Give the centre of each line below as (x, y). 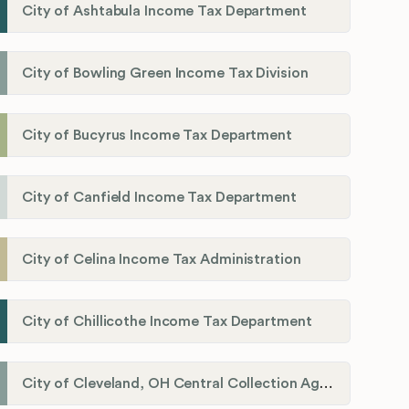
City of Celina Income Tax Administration (162, 260)
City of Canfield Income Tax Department (159, 198)
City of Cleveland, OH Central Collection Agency (326, 384)
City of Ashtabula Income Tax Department (164, 11)
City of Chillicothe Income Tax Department (167, 322)
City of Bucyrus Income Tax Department (157, 136)
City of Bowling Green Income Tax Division (165, 73)
